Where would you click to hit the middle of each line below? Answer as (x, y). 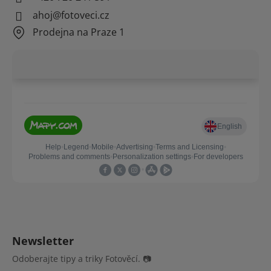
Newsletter (43, 240)
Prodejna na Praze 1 (79, 32)
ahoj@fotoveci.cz (71, 15)
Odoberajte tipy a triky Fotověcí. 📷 (82, 258)
